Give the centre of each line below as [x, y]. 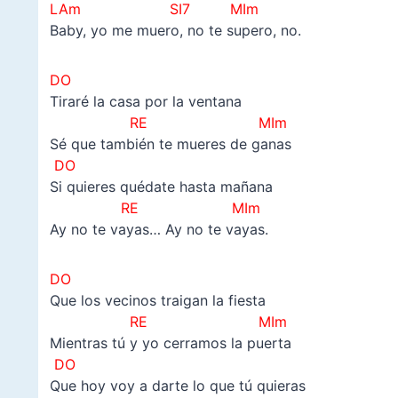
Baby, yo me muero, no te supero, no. [175, 30]
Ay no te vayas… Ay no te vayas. [159, 229]
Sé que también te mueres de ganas [170, 143]
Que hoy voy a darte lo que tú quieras [177, 385]
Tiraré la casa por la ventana [145, 101]
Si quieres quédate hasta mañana [161, 186]
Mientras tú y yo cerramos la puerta [170, 342]
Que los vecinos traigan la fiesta [157, 300]
